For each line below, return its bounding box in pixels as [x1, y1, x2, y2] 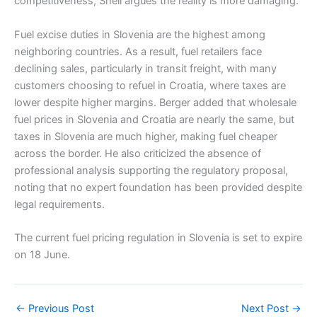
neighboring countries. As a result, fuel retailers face [14, 45, 262, 58]
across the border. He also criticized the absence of [14, 146, 261, 160]
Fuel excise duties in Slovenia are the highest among [14, 28, 265, 41]
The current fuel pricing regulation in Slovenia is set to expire [14, 231, 302, 244]
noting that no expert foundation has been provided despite [14, 180, 302, 194]
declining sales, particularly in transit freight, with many [14, 62, 277, 75]
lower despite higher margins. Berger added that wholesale [14, 96, 296, 109]
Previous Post [25, 301, 94, 315]
